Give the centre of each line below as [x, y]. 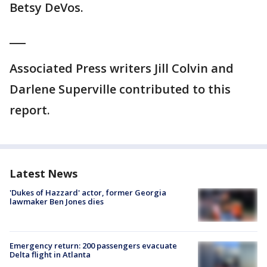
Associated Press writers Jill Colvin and [122, 69]
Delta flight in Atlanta [50, 255]
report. [30, 110]
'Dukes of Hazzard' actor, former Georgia [88, 193]
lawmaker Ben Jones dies [57, 202]
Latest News [44, 174]
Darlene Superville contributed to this [120, 89]
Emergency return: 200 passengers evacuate [93, 246]
